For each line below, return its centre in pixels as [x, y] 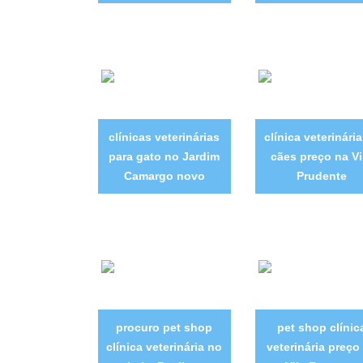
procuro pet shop [164, 328]
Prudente [321, 176]
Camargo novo [164, 176]
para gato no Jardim [164, 157]
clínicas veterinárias [164, 137]
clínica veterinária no [164, 347]
